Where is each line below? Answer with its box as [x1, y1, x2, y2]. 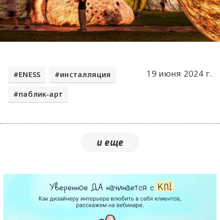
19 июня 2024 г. [146, 67, 212, 79]
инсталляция [60, 69, 111, 79]
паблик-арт [19, 89, 63, 99]
